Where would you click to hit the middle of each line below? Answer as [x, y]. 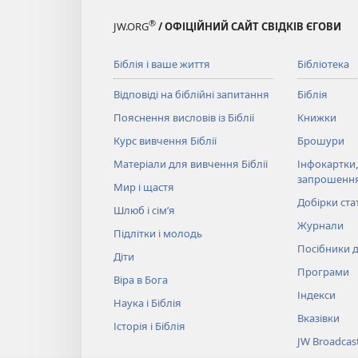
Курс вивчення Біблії [165, 141]
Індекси [316, 295]
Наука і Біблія [147, 303]
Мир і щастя [144, 187]
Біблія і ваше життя [162, 64]
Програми [323, 272]
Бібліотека [323, 64]
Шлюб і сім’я [144, 211]
